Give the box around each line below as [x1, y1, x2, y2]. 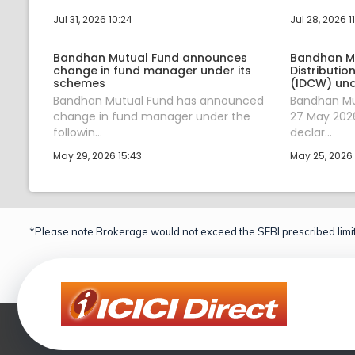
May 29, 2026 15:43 [53, 148, 142, 162]
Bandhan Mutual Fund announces [53, 49, 247, 66]
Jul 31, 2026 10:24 [53, 12, 132, 26]
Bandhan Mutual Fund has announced [53, 92, 264, 109]
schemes [53, 74, 105, 91]
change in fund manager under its [53, 62, 251, 78]
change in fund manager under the [53, 108, 250, 124]
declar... [289, 124, 332, 140]
